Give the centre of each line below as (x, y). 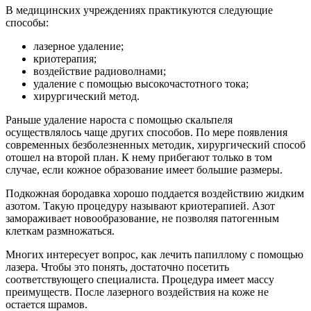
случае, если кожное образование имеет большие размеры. (144, 169)
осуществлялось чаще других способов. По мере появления (146, 132)
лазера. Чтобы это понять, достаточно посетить (117, 267)
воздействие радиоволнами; (100, 71)
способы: (27, 22)
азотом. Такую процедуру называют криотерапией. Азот (140, 205)
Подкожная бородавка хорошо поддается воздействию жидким (155, 193)
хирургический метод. (86, 96)
